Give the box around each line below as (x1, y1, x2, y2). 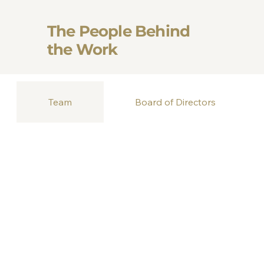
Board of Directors (135, 95, 216, 108)
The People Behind (47, 22, 190, 41)
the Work (47, 40, 118, 60)
